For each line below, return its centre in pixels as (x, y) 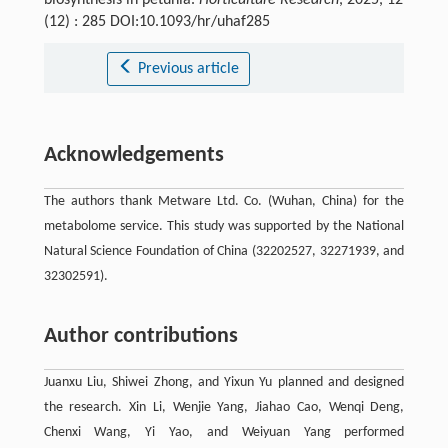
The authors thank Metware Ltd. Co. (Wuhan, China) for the (224, 202)
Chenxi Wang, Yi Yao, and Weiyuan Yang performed (224, 433)
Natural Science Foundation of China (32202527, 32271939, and (224, 252)
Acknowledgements (133, 156)
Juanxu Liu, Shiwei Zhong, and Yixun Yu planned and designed (224, 383)
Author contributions (140, 337)
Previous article (189, 69)
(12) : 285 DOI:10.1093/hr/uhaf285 (156, 22)
